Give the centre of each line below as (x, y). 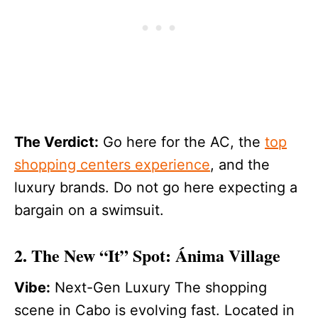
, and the (240, 165)
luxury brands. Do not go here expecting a (156, 188)
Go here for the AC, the (182, 142)
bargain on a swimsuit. (89, 210)
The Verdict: (56, 142)
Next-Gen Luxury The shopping (159, 288)
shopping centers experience (112, 165)
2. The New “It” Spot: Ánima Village (147, 256)
